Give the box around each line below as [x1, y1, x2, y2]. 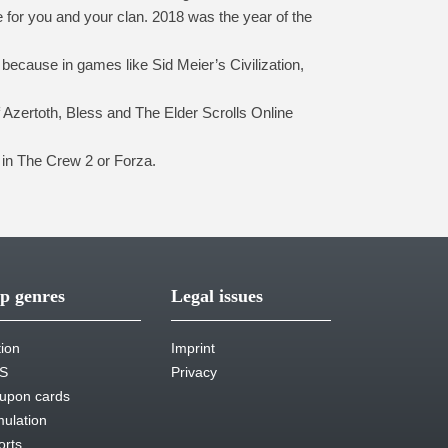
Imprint [171, 340, 215, 356]
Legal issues [171, 286, 263, 306]
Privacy [171, 364, 217, 380]
